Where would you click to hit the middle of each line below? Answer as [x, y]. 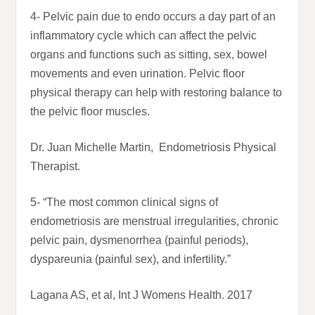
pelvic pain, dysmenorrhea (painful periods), [140, 240]
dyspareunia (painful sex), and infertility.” [131, 259]
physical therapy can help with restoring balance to [156, 93]
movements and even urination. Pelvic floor [138, 74]
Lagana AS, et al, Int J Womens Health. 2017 [142, 295]
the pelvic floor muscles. [90, 112]
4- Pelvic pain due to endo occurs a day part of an [153, 17]
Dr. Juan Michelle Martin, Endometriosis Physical [154, 148]
